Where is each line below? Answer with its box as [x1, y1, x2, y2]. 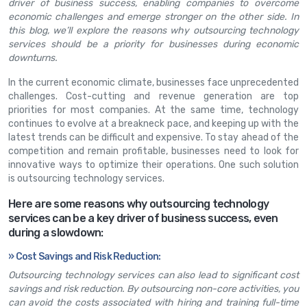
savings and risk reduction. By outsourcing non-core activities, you [8, 282, 299, 295]
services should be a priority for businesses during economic [8, 38, 299, 50]
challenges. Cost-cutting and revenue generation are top [8, 90, 299, 102]
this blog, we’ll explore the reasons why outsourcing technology [8, 24, 299, 36]
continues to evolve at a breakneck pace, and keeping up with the [8, 117, 299, 130]
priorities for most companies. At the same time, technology [8, 103, 299, 116]
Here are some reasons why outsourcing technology [8, 197, 269, 210]
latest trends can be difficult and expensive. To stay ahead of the [8, 131, 299, 143]
